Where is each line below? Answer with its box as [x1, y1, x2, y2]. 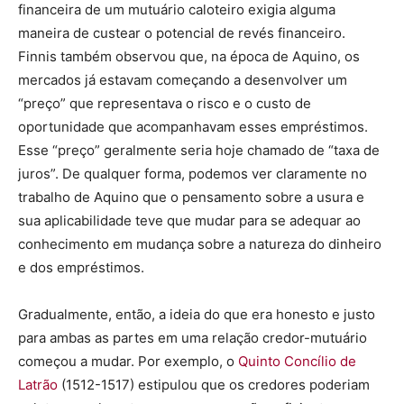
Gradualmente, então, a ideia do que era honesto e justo [18, 305, 375, 323]
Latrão [18, 375, 61, 393]
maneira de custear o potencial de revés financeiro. [18, 23, 345, 41]
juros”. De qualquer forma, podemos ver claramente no [18, 164, 367, 182]
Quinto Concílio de [238, 352, 356, 370]
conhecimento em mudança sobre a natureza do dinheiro [18, 234, 381, 252]
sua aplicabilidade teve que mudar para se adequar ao [18, 211, 361, 229]
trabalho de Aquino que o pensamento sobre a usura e [18, 188, 364, 206]
